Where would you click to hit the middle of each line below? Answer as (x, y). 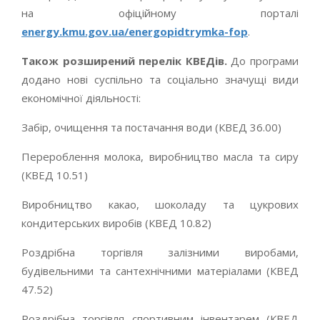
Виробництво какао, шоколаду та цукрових (160, 204)
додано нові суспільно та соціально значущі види (160, 79)
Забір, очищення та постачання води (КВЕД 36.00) (151, 127)
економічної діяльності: (81, 97)
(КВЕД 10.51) (55, 175)
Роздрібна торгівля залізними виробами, (160, 252)
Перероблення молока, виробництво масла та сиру (160, 156)
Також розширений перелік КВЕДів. (124, 60)
